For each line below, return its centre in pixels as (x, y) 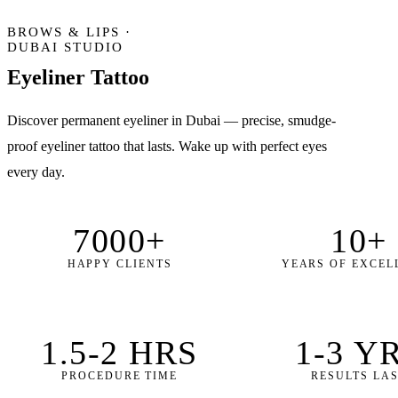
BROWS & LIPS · (69, 32)
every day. (36, 171)
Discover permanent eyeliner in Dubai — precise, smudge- (171, 120)
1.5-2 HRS (119, 352)
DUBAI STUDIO (65, 47)
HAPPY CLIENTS (119, 263)
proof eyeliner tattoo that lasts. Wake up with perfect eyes (167, 146)
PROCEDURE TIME (120, 375)
